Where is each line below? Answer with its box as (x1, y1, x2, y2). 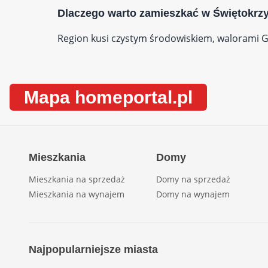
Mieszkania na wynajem (29, 188, 124, 200)
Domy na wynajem (156, 188, 230, 200)
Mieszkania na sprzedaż (29, 173, 125, 185)
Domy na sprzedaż (156, 173, 231, 185)
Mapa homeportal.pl (24, 87, 193, 107)
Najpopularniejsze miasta (29, 243, 158, 255)
